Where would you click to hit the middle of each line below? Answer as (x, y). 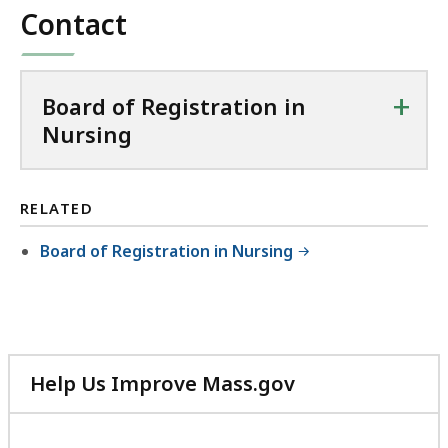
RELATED (57, 208)
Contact (73, 24)
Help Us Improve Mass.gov (162, 383)
